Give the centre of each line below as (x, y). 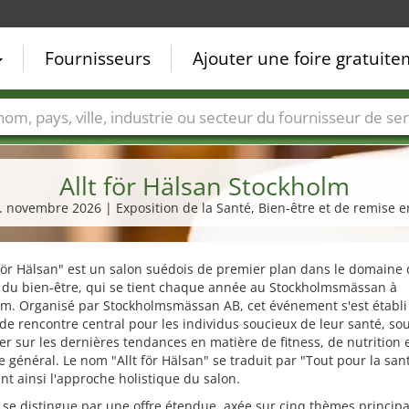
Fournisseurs (98, 58)
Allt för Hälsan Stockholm (204, 186)
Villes (38, 144)
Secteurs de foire (135, 144)
